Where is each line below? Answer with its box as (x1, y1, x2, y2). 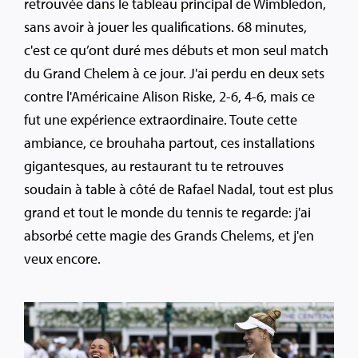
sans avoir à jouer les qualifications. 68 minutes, (24, 18, 307, 37)
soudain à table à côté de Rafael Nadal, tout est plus (24, 180, 333, 199)
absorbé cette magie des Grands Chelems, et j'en (24, 226, 314, 245)
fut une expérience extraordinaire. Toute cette (24, 110, 297, 129)
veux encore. (24, 249, 101, 268)
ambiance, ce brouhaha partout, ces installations (24, 133, 315, 153)
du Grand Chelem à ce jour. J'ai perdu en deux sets (24, 64, 324, 83)
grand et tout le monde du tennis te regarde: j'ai (24, 203, 311, 222)
